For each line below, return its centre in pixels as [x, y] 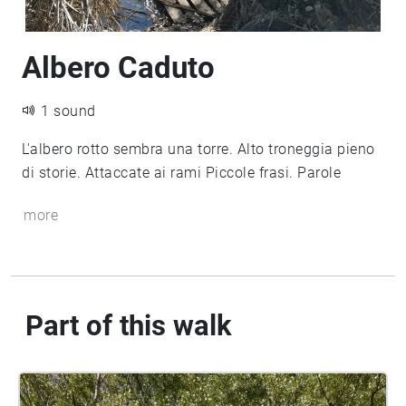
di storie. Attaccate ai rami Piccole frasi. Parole [181, 173]
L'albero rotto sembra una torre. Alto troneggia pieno [198, 149]
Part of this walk [129, 326]
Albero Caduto [118, 68]
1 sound [68, 111]
